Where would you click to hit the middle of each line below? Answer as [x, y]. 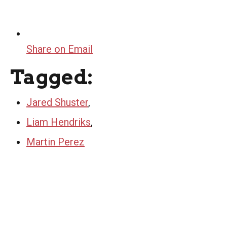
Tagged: [52, 77]
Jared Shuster [57, 102]
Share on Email [60, 49]
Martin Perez [55, 142]
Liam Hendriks [59, 122]
